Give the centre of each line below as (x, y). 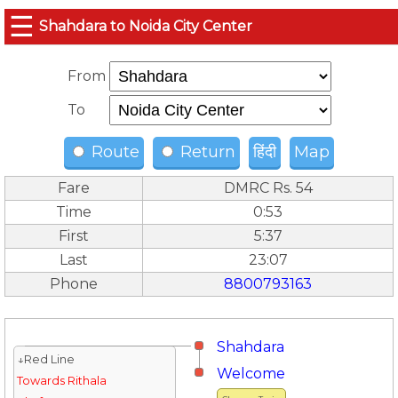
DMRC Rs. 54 (268, 188)
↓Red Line (45, 359)
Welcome (251, 374)
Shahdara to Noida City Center (146, 26)
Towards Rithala (61, 381)
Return (206, 152)
